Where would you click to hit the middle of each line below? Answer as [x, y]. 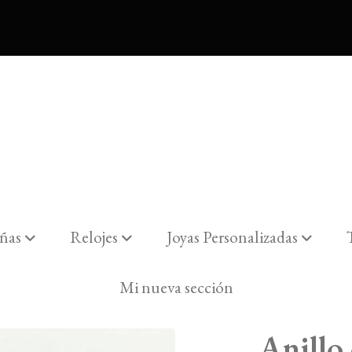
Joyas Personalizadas [233, 237]
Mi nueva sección [176, 288]
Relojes [93, 237]
